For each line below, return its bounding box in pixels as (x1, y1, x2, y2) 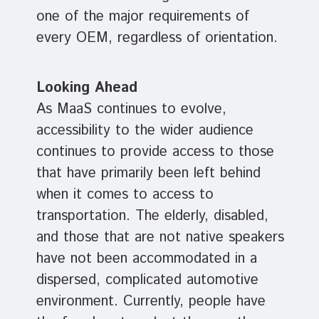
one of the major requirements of (36, 6, 249, 28)
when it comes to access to (36, 184, 214, 206)
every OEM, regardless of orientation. (36, 28, 283, 49)
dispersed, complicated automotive (36, 270, 258, 291)
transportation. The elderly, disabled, (36, 206, 268, 227)
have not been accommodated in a (36, 249, 257, 270)
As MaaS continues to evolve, (36, 99, 226, 120)
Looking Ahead (36, 78, 137, 99)
